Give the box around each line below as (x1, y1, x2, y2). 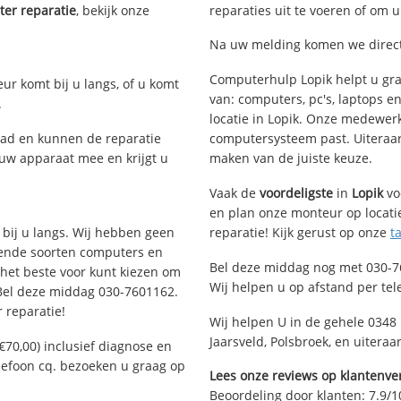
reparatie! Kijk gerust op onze (209, 224, 390, 242)
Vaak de (209, 184, 260, 202)
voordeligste (260, 184, 333, 202)
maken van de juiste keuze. (209, 149, 372, 167)
